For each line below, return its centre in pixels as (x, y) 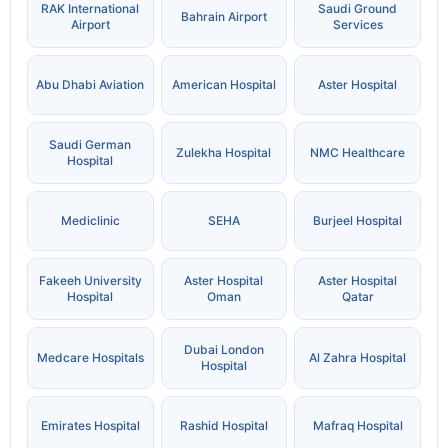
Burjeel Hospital (358, 221)
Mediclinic (90, 221)
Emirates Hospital (90, 426)
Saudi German (90, 145)
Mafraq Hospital (357, 426)
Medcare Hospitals (90, 358)
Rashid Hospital (223, 426)
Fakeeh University (90, 281)
